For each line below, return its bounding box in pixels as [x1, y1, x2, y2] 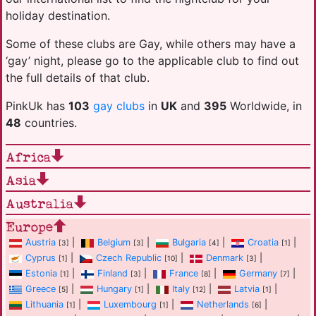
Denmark [206, 253, 243, 264]
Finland [97, 268, 128, 279]
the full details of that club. [6, 71, 150, 85]
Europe [6, 219, 53, 236]
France [169, 268, 198, 279]
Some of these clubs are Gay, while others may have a [6, 37, 296, 51]
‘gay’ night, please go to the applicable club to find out [6, 54, 299, 68]
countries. [21, 116, 77, 130]
